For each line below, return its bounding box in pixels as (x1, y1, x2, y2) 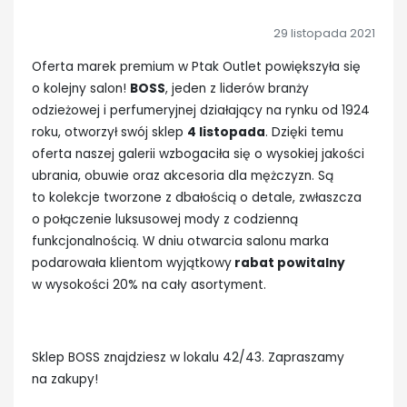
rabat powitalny (232, 254, 345, 273)
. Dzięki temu (265, 124, 343, 142)
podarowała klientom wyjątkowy (32, 254, 232, 273)
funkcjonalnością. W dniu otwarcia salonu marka (32, 233, 329, 251)
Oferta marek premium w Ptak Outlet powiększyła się (32, 58, 361, 76)
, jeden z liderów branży (165, 80, 309, 98)
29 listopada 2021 (273, 25, 375, 42)
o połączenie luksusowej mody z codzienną (32, 211, 298, 229)
